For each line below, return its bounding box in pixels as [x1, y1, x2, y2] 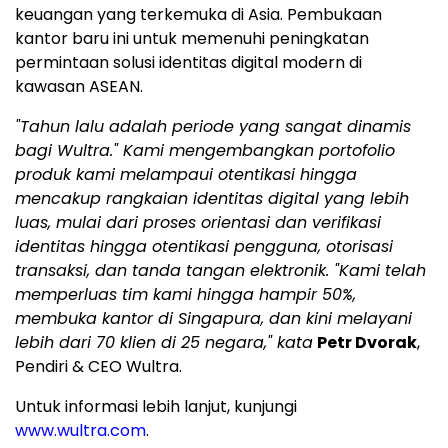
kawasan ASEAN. [15, 75, 143, 99]
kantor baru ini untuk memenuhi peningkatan [15, 27, 369, 51]
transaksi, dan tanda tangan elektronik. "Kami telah [15, 259, 426, 283]
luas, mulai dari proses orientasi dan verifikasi [15, 211, 381, 235]
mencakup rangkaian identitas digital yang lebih [15, 187, 409, 211]
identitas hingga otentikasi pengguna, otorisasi [15, 235, 393, 259]
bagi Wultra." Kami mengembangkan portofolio [15, 139, 395, 163]
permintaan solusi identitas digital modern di [15, 51, 362, 75]
